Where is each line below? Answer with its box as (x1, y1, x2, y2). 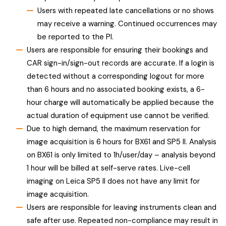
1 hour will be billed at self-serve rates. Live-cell (26, 162, 190, 173)
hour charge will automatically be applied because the (26, 97, 214, 107)
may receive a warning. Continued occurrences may (37, 18, 217, 29)
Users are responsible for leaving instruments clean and (26, 202, 216, 212)
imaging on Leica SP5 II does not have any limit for (26, 176, 200, 186)
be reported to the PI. (37, 31, 114, 42)
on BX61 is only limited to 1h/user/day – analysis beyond (26, 149, 215, 160)
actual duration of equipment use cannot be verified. (26, 110, 209, 121)
